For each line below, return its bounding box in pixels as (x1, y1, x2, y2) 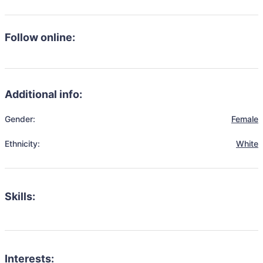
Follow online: (5, 31, 75, 43)
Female (231, 114, 258, 124)
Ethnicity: (5, 139, 40, 149)
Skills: (5, 190, 35, 203)
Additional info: (5, 88, 82, 100)
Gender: (5, 114, 35, 124)
